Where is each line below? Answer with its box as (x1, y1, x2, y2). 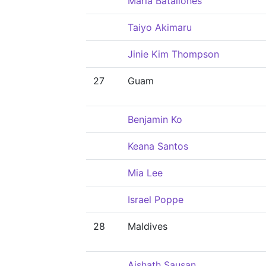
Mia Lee (128, 167, 163, 179)
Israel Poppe (128, 194, 183, 205)
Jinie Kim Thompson (128, 48, 219, 60)
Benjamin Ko (128, 113, 182, 125)
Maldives (128, 220, 167, 232)
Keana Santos (128, 140, 188, 152)
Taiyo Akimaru (128, 21, 192, 33)
